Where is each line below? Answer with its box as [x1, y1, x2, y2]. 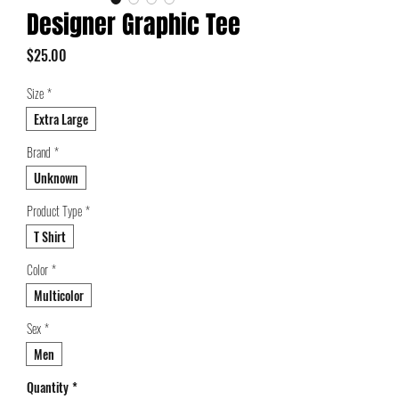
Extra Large [34, 109, 88, 128]
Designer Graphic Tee [27, 5, 240, 43]
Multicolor [34, 285, 84, 305]
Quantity [27, 377, 69, 396]
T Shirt [34, 226, 66, 246]
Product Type [27, 200, 82, 220]
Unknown [34, 167, 78, 187]
